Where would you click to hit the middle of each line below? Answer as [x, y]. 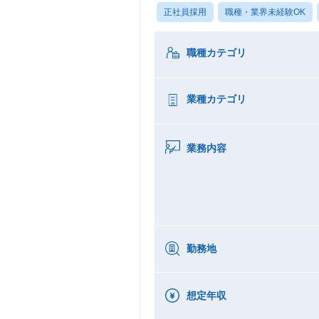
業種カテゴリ [216, 99]
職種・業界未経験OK [265, 12]
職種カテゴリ [216, 52]
